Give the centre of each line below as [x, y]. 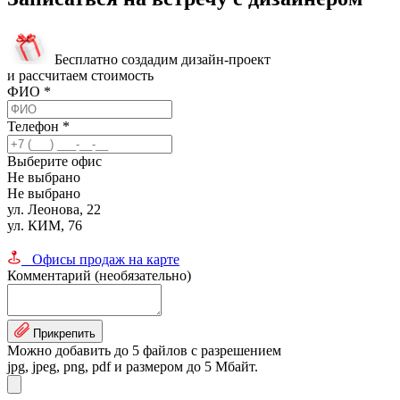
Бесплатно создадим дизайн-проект [161, 59]
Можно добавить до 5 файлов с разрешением [144, 350]
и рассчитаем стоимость [80, 75]
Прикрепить [64, 333]
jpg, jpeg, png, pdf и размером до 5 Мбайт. [133, 366]
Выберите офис [54, 161]
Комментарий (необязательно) [99, 275]
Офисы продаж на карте [100, 259]
